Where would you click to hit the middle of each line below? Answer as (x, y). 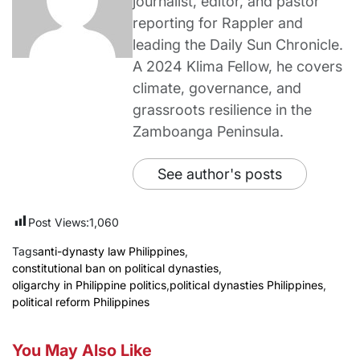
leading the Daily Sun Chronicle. (238, 45)
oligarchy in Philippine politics (89, 285)
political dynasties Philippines (246, 285)
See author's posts (220, 174)
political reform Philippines (81, 302)
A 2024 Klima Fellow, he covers (237, 67)
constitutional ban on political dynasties (115, 268)
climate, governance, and (217, 88)
